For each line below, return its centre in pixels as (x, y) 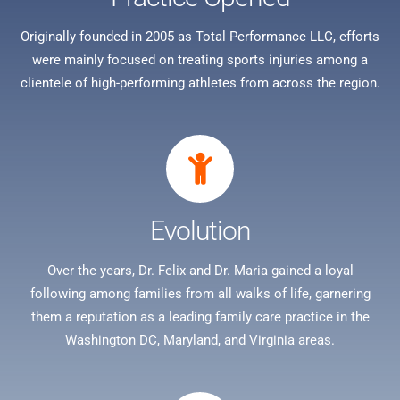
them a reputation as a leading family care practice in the (200, 317)
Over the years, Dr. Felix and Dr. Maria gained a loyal (200, 271)
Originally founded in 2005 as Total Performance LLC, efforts (200, 37)
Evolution (200, 231)
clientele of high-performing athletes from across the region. (200, 83)
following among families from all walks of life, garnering (200, 294)
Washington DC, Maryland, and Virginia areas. (200, 341)
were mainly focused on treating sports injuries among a (200, 60)
